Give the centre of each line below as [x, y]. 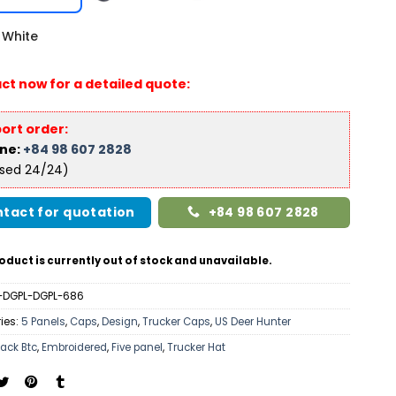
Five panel [137, 348]
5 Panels [43, 322]
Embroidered [74, 348]
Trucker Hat [196, 348]
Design [120, 322]
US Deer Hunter [253, 322]
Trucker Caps [176, 322]
